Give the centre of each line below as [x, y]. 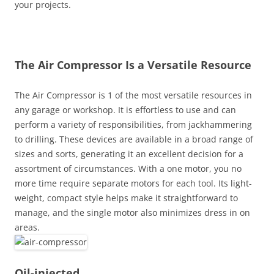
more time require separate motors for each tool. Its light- [133, 183]
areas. [27, 227]
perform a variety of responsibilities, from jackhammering [133, 124]
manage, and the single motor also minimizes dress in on [132, 213]
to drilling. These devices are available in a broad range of [134, 139]
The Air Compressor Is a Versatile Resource [133, 65]
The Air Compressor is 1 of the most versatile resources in [133, 95]
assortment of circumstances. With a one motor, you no [128, 168]
